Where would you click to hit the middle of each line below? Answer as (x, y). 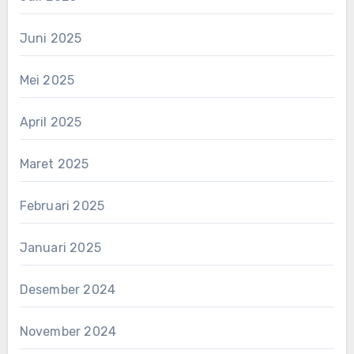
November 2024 (68, 331)
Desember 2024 (68, 289)
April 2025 (51, 122)
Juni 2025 (51, 38)
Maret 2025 (54, 164)
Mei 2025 (47, 80)
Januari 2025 (60, 247)
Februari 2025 (62, 205)
